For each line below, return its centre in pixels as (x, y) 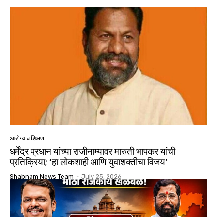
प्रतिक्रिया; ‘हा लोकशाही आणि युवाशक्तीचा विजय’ (89, 162)
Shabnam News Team (42, 177)
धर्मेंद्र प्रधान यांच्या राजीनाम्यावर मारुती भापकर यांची (93, 152)
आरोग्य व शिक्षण (27, 139)
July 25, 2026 (101, 177)
